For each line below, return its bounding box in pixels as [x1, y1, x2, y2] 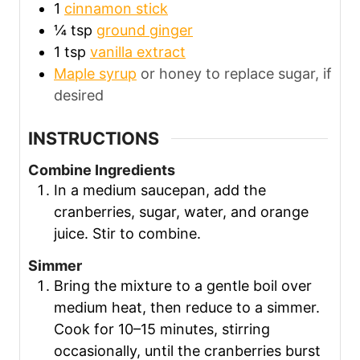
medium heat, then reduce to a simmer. [54, 298, 320, 316]
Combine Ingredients [28, 162, 175, 179]
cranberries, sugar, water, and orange [54, 203, 309, 221]
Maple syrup [54, 65, 137, 83]
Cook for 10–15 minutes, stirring [54, 320, 270, 337]
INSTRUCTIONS [28, 128, 159, 149]
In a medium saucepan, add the [54, 182, 266, 199]
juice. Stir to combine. [54, 225, 201, 243]
